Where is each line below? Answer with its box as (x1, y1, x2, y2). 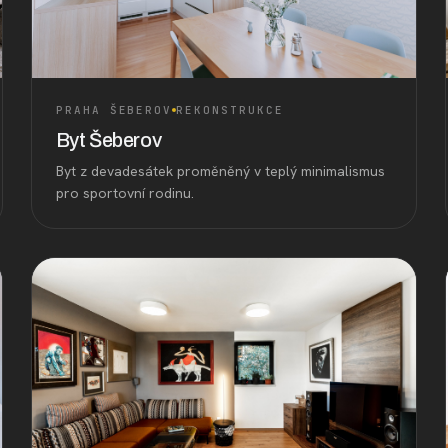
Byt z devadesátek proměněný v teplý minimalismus (55, 161, 385, 180)
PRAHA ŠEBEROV (55, 102, 173, 117)
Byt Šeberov (55, 128, 162, 151)
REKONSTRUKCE (176, 102, 285, 117)
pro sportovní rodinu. (55, 183, 194, 202)
